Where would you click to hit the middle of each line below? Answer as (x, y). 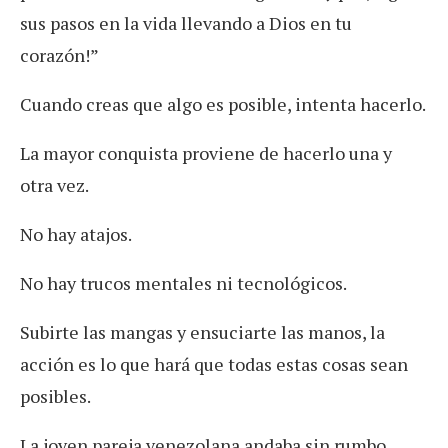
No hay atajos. (76, 234)
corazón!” (59, 55)
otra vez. (54, 185)
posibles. (55, 396)
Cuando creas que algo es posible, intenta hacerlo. (223, 104)
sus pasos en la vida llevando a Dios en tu (186, 23)
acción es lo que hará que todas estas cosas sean (214, 364)
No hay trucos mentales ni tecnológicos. (183, 283)
